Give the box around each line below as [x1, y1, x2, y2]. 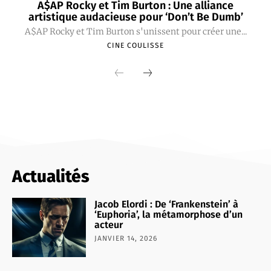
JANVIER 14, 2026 [94, 234, 158, 243]
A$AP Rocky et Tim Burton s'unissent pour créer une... [24, 26, 247, 38]
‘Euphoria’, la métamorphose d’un [94, 209, 243, 221]
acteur [94, 219, 123, 231]
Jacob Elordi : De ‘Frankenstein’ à [94, 198, 239, 211]
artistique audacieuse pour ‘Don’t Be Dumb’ [28, 10, 243, 24]
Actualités [12, 166, 90, 187]
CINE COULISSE [107, 41, 164, 50]
